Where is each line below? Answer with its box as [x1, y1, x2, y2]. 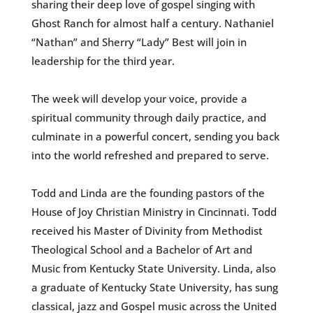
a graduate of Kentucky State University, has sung [31, 280, 278, 295]
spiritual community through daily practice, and [31, 110, 266, 125]
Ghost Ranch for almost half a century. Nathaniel [31, 16, 274, 31]
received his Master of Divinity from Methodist [31, 224, 263, 238]
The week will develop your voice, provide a [31, 92, 247, 106]
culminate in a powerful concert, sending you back [31, 129, 279, 144]
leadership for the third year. [31, 54, 175, 68]
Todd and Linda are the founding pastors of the [31, 186, 265, 201]
